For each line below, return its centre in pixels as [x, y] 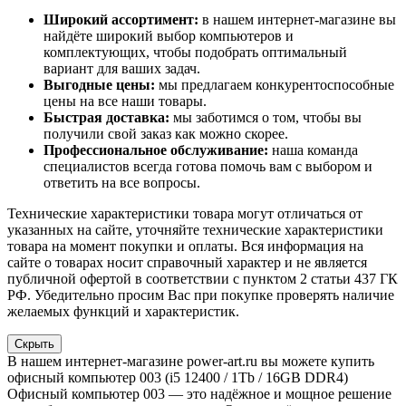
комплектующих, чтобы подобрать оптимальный [195, 53]
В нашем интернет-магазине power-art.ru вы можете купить [191, 362]
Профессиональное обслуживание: [156, 150]
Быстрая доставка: [106, 118]
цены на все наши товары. [125, 101]
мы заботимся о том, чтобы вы [266, 118]
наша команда [313, 150]
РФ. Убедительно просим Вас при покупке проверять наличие [201, 295]
